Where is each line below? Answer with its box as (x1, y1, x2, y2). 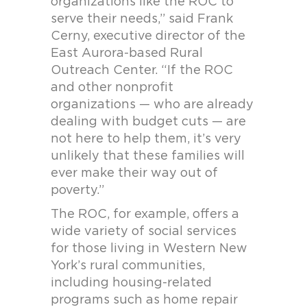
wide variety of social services (51, 225, 236, 238)
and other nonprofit (51, 82, 173, 94)
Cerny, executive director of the (51, 30, 245, 42)
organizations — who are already (51, 99, 254, 111)
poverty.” (51, 184, 104, 197)
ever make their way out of (51, 167, 218, 180)
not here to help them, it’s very (51, 133, 241, 145)
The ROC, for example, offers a (51, 208, 239, 221)
